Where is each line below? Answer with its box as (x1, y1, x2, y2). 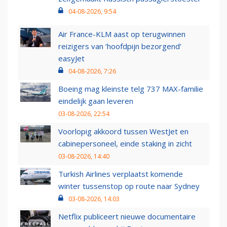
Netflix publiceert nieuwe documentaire (58, 211, 196, 222)
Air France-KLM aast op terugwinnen (58, 29, 185, 40)
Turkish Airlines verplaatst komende (58, 169, 183, 179)
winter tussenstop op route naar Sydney (58, 181, 200, 192)
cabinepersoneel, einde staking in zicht (58, 138, 192, 149)
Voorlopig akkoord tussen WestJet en (58, 126, 188, 137)
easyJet (58, 53, 85, 64)
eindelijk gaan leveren (58, 96, 133, 106)
